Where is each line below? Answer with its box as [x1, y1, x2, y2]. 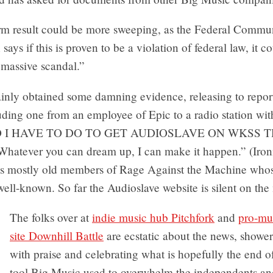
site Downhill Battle [10, 227, 104, 243]
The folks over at [10, 209, 92, 225]
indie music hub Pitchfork [92, 209, 214, 225]
